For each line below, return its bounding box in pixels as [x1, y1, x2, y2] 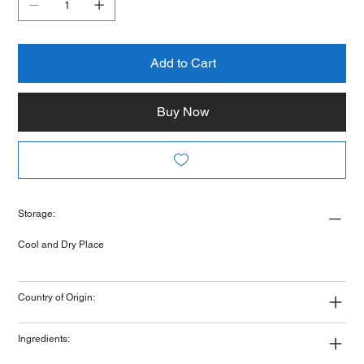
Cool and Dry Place [18, 238, 105, 250]
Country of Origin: [18, 291, 96, 303]
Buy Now [156, 103, 210, 119]
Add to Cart [149, 54, 216, 71]
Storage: [18, 207, 56, 219]
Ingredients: [18, 332, 71, 344]
